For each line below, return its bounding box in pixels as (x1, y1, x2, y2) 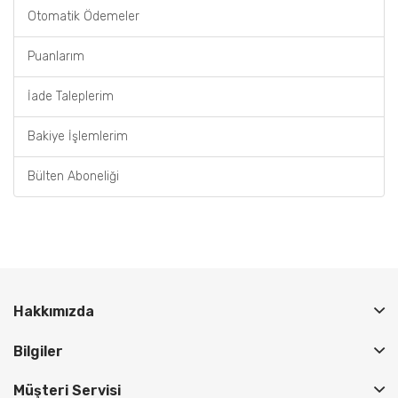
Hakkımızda (13, 302, 94, 320)
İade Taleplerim (28, 88, 114, 104)
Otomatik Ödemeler (28, 8, 139, 24)
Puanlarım (28, 48, 84, 64)
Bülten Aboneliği (28, 168, 119, 184)
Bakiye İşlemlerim (28, 128, 128, 144)
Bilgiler (13, 342, 63, 360)
